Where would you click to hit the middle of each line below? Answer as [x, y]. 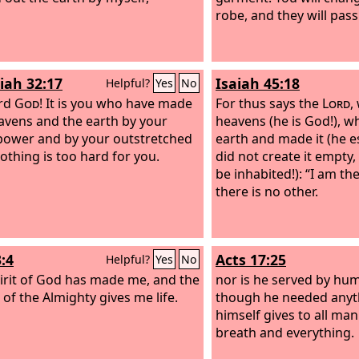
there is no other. [267, 191]
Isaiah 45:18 [258, 83]
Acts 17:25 [251, 260]
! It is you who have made [116, 103]
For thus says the [269, 103]
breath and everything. [285, 332]
